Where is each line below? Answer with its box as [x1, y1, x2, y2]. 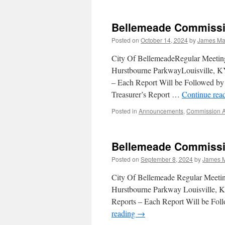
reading [111, 208, 137, 218]
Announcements [139, 106, 183, 115]
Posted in [111, 106, 137, 115]
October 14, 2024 [141, 36, 188, 44]
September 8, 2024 [141, 155, 193, 163]
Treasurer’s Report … [111, 89, 182, 99]
